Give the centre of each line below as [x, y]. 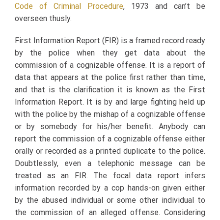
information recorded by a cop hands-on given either [110, 188]
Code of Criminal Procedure [69, 6]
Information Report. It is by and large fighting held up [110, 102]
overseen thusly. [44, 18]
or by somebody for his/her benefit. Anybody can [110, 126]
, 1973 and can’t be [164, 6]
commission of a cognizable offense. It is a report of [110, 65]
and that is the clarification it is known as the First [110, 89]
